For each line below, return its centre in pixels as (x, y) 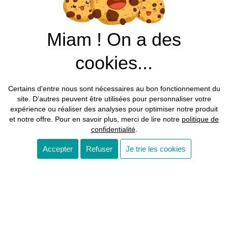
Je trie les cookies (155, 149)
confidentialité (113, 129)
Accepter (58, 149)
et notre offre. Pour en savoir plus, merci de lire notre (95, 119)
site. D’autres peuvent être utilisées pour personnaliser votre (114, 99)
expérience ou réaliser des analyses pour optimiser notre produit (114, 109)
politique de (200, 119)
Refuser (99, 149)
